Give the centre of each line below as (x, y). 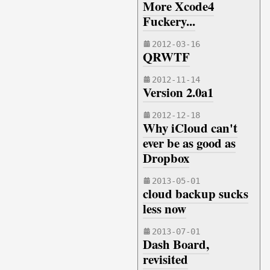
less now (165, 209)
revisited (165, 259)
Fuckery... (169, 21)
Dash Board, (176, 244)
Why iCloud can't (190, 128)
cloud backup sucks (196, 193)
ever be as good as (189, 143)
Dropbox (166, 158)
